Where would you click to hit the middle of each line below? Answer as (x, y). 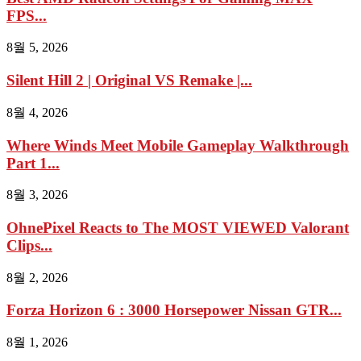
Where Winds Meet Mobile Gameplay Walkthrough (178, 145)
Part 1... (33, 163)
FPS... (27, 15)
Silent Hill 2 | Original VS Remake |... (129, 81)
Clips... (29, 245)
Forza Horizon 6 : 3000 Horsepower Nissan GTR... (174, 310)
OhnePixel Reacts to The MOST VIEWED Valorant (178, 227)
